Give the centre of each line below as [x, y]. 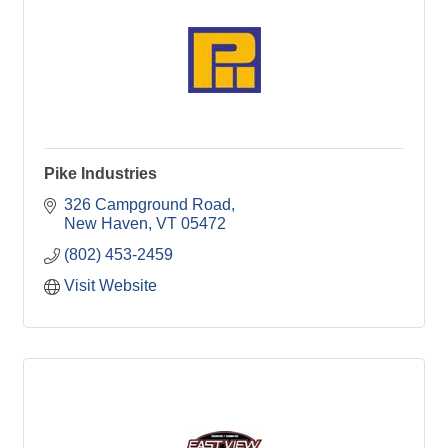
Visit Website [110, 285]
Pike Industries [100, 173]
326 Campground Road [147, 204]
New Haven [106, 223]
